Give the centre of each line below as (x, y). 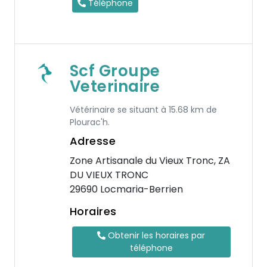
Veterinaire (115, 86)
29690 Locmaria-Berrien (126, 189)
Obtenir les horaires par (156, 235)
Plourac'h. (89, 122)
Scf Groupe (115, 71)
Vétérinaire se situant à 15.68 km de (143, 110)
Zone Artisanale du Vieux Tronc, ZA (150, 161)
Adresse (93, 141)
